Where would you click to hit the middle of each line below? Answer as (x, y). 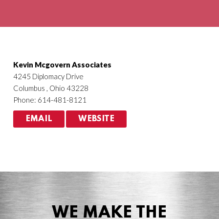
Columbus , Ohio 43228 (51, 88)
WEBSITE (96, 119)
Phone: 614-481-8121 (50, 99)
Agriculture (28, 15)
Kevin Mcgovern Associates (62, 64)
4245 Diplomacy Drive (48, 76)
